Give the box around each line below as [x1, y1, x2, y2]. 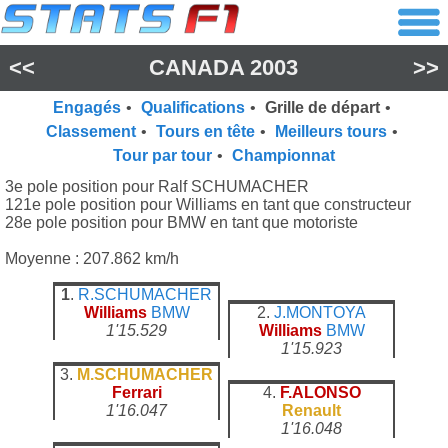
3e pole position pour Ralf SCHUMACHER [5, 178, 309, 195]
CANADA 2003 [149, 55, 299, 80]
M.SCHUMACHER [77, 366, 213, 383]
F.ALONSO [279, 384, 361, 401]
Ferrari [111, 384, 162, 401]
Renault [282, 402, 341, 419]
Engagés [52, 99, 121, 116]
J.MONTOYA [274, 304, 366, 321]
